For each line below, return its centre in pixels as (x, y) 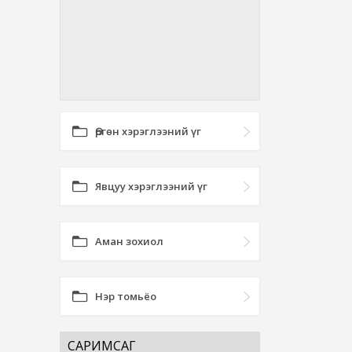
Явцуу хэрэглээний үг (151, 186)
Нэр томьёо (126, 296)
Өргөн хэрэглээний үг (148, 131)
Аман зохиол (129, 241)
